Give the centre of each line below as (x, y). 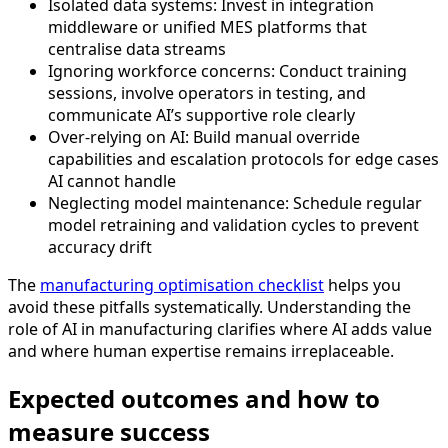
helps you (362, 285)
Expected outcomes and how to (194, 399)
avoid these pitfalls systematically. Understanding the (209, 307)
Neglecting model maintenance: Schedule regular (235, 203)
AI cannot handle (112, 181)
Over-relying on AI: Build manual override (204, 137)
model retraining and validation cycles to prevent (233, 225)
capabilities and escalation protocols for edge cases (243, 159)
